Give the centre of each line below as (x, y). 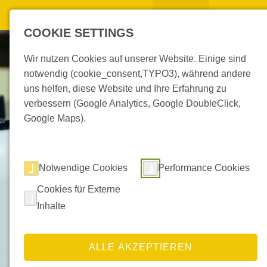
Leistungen (242, 14)
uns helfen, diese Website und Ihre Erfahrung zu (125, 89)
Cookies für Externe (79, 189)
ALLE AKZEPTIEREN (141, 247)
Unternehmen (115, 14)
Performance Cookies (204, 168)
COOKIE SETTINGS (79, 33)
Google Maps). (55, 118)
